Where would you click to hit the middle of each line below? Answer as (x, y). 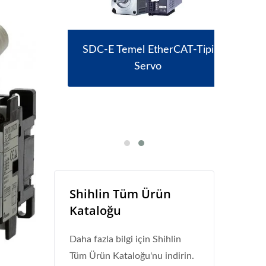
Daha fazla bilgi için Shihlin (125, 239)
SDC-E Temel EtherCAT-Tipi (134, 50)
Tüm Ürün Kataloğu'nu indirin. (132, 256)
